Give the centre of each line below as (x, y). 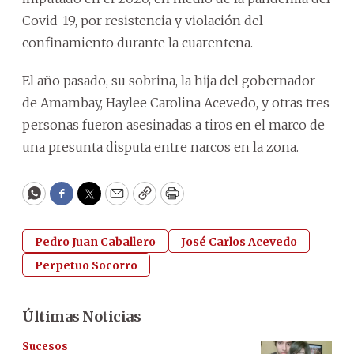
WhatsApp (70, 201)
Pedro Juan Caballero (95, 241)
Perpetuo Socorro (86, 265)
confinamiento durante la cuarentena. (137, 42)
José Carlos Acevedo (239, 241)
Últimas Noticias (81, 316)
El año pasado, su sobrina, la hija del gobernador (169, 80)
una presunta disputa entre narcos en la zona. (160, 147)
